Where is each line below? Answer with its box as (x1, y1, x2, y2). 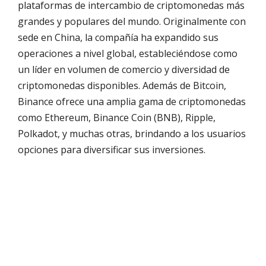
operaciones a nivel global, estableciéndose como (18, 47, 237, 61)
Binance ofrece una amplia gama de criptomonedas (18, 95, 246, 109)
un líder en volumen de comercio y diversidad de (18, 63, 230, 77)
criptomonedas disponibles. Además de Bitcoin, (18, 79, 226, 93)
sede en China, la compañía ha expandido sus (18, 31, 218, 45)
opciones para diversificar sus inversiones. (18, 143, 205, 157)
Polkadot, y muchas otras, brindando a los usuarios (18, 127, 246, 141)
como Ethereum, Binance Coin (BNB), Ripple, (18, 111, 216, 125)
